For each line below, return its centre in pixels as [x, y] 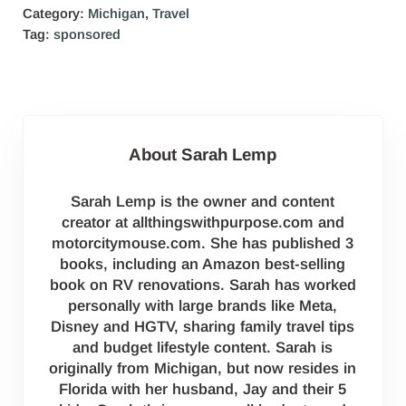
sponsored [87, 34]
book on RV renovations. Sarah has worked [203, 285]
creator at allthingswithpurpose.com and [203, 222]
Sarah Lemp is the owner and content [203, 201]
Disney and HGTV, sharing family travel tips [203, 326]
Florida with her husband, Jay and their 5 [203, 389]
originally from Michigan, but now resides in [203, 368]
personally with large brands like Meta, [203, 305]
